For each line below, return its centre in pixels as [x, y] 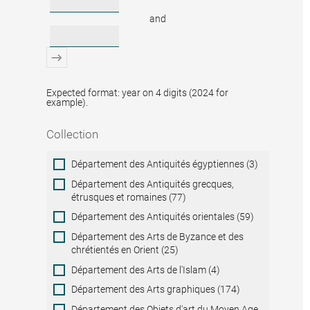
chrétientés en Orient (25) [125, 249]
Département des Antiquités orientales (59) [163, 217]
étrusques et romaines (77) [129, 197]
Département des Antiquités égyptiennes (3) [165, 164]
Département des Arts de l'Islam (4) [146, 270]
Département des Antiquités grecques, [153, 184]
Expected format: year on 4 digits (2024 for [138, 92]
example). [67, 102]
